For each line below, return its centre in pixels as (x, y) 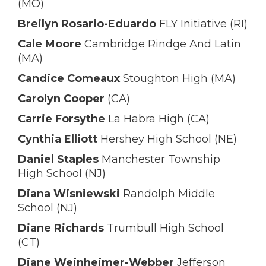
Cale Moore (50, 44)
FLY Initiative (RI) (202, 24)
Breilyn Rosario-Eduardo (87, 24)
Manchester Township (159, 159)
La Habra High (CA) (157, 119)
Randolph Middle (167, 194)
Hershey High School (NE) (167, 139)
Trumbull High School (164, 228)
